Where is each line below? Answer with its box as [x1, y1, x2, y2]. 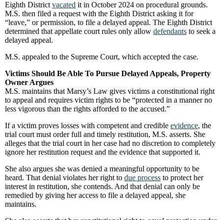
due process [124, 173, 161, 182]
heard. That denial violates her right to [5, 173, 124, 182]
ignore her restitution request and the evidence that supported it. [5, 148, 200, 156]
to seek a [187, 27, 216, 35]
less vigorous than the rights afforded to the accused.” [5, 105, 170, 113]
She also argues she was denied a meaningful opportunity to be [5, 165, 199, 173]
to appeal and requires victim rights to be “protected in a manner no [5, 96, 212, 104]
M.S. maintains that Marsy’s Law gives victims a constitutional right [5, 87, 215, 95]
